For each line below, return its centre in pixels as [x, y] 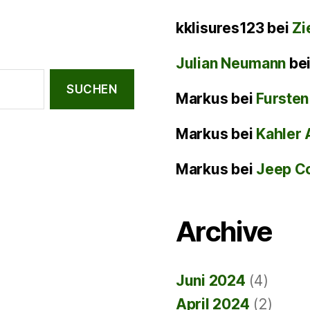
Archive [224, 231]
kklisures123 [220, 28]
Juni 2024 [211, 281]
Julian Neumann [231, 63]
